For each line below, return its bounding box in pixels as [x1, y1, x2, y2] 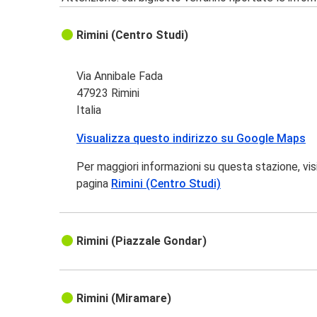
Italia [76, 103, 102, 117]
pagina [76, 177, 112, 191]
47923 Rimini [76, 86, 140, 100]
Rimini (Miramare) [76, 292, 172, 306]
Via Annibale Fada [76, 69, 163, 83]
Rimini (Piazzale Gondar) [76, 234, 207, 248]
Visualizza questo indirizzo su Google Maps [76, 132, 306, 146]
